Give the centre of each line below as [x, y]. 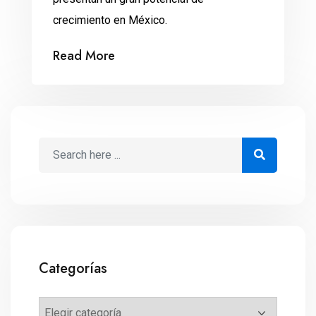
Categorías [73, 268]
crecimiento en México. [110, 20]
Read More [84, 55]
